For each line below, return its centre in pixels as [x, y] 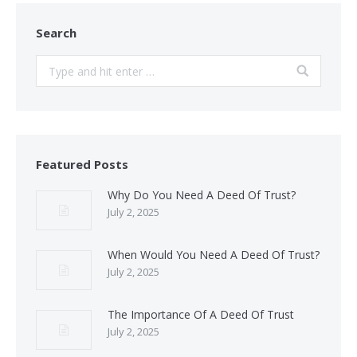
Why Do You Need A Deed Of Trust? [202, 195]
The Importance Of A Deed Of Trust [201, 314]
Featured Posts [82, 164]
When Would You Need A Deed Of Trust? [214, 255]
